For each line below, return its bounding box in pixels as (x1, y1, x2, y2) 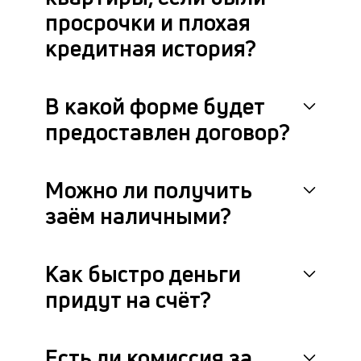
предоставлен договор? (45, 117, 290, 147)
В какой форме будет (45, 91, 264, 121)
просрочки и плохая (45, 7, 251, 37)
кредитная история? (45, 33, 256, 63)
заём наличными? (45, 201, 231, 230)
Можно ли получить (45, 175, 251, 205)
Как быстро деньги (45, 259, 241, 288)
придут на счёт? (45, 284, 211, 314)
